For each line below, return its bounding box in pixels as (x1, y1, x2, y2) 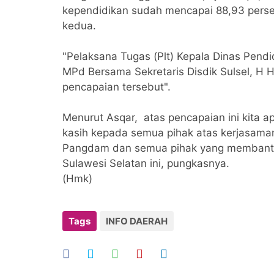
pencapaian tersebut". (62, 81, 171, 94)
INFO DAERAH (106, 215, 168, 228)
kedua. (62, 20, 96, 32)
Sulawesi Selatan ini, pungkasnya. (62, 157, 229, 170)
